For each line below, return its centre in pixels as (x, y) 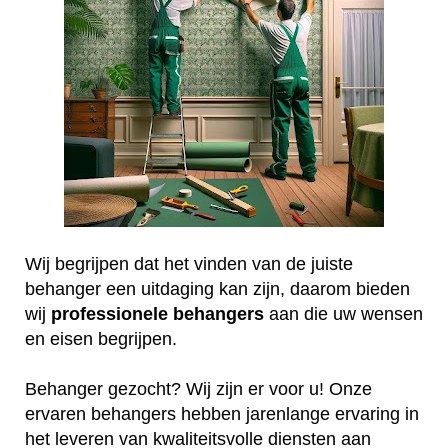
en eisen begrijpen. (101, 338)
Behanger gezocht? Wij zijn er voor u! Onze (198, 388)
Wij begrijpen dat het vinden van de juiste (189, 263)
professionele (109, 313)
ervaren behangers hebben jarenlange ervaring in (222, 413)
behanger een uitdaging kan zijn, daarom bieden (217, 288)
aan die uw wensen (343, 313)
